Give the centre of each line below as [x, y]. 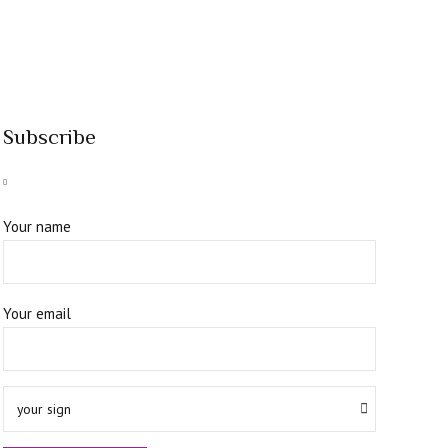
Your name [36, 226]
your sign [44, 408]
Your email [36, 312]
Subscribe [49, 137]
